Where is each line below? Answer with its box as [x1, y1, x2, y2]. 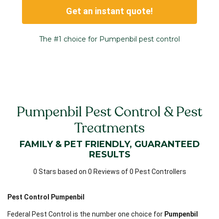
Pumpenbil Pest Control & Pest [17, 103, 202, 120]
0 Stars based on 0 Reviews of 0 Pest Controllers [33, 167, 186, 175]
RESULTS [88, 149, 131, 160]
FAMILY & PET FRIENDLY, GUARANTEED [19, 138, 200, 150]
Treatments [74, 119, 145, 136]
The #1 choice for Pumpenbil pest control [39, 34, 180, 44]
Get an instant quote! [66, 6, 153, 17]
